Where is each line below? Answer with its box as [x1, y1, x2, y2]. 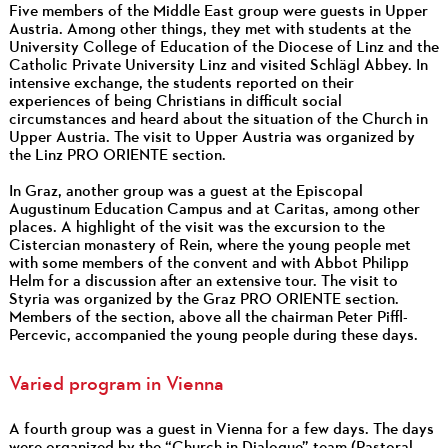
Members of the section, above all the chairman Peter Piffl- [8, 309, 408, 326]
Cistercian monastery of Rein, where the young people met [8, 237, 411, 254]
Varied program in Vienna [8, 374, 224, 395]
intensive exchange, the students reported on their [8, 75, 354, 92]
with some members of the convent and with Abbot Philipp [8, 255, 409, 272]
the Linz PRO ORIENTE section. [8, 147, 226, 164]
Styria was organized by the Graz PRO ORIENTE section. [8, 291, 399, 308]
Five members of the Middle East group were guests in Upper [8, 3, 428, 20]
